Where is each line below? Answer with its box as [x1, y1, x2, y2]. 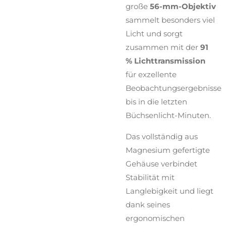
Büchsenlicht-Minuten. [126, 110, 211, 120]
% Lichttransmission [126, 55, 205, 66]
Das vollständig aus [126, 131, 198, 141]
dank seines [126, 199, 170, 209]
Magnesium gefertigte [126, 145, 210, 155]
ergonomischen [126, 213, 185, 223]
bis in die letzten [126, 96, 187, 106]
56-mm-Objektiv [150, 1, 216, 11]
